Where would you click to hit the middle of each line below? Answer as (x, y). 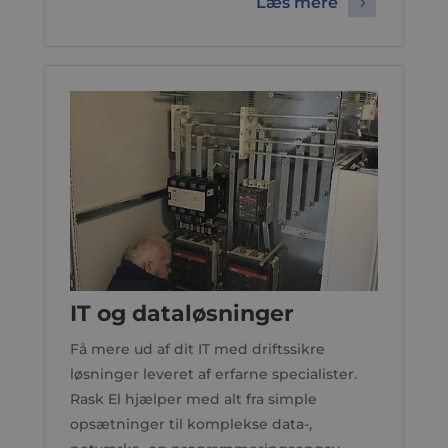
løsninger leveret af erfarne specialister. (213, 374)
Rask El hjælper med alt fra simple (193, 399)
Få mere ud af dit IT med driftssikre (197, 349)
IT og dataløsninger (181, 313)
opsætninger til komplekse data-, (190, 424)
